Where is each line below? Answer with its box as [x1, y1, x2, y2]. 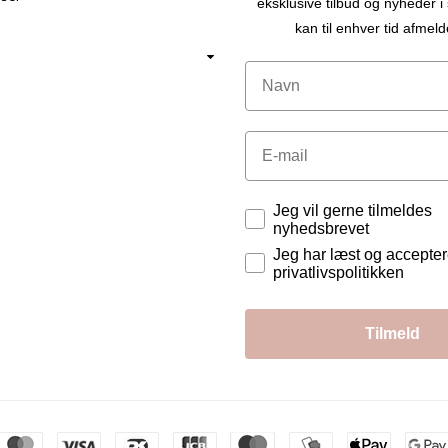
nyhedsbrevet [273, 220, 369, 238]
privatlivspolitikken [273, 264, 404, 282]
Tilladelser [244, 200, 322, 218]
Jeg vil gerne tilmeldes [273, 202, 432, 220]
